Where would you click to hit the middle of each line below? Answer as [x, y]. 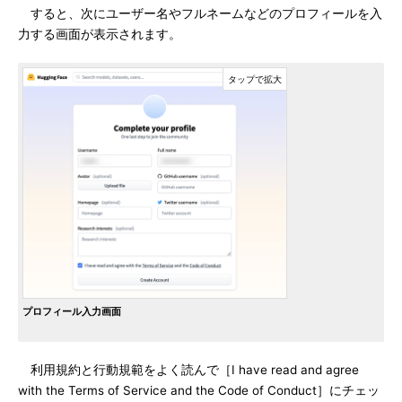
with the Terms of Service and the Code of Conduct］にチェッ [199, 390]
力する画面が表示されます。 [100, 34]
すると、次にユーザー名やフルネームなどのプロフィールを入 [200, 13]
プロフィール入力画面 [72, 311]
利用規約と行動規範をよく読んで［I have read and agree [188, 370]
